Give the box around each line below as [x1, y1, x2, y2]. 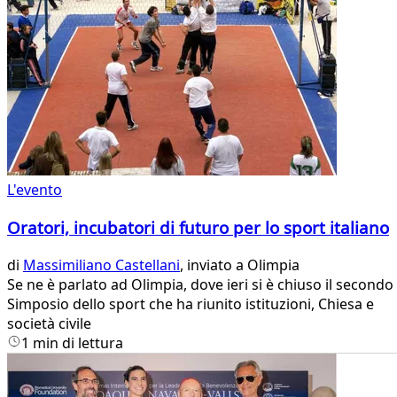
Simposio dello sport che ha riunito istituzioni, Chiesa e [7, 293, 374, 314]
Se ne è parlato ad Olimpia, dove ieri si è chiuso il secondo [7, 274, 393, 294]
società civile [7, 313, 91, 333]
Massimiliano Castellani [23, 254, 180, 275]
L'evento [7, 180, 62, 200]
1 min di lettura [21, 332, 123, 353]
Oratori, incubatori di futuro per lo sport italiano [7, 215, 389, 238]
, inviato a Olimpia [180, 254, 300, 275]
